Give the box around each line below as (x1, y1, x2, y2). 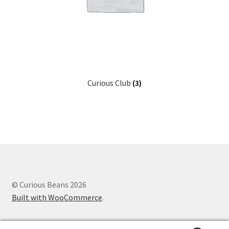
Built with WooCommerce (11, 192, 102, 203)
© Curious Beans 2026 (11, 179, 86, 190)
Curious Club (87, 78, 132, 88)
